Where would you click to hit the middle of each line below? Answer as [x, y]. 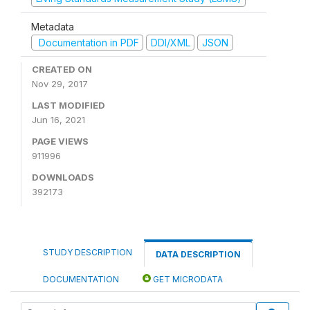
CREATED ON [62, 69]
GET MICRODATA [187, 279]
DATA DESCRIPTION [198, 254]
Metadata [53, 26]
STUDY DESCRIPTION [88, 252]
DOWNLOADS [63, 177]
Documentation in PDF [87, 42]
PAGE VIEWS [60, 141]
